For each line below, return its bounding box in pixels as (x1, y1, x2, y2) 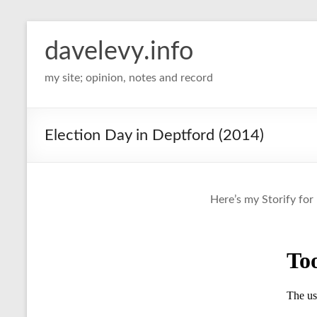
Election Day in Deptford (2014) (45, 127, 264, 143)
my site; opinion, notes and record (45, 72, 213, 83)
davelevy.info (45, 39, 193, 64)
